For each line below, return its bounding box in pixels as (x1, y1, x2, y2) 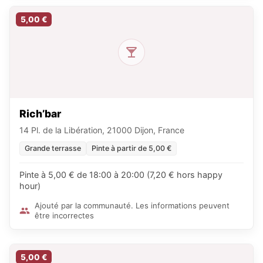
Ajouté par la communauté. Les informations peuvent (35, 200, 230, 210)
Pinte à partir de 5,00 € (92, 143, 171, 153)
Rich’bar (19, 107, 61, 120)
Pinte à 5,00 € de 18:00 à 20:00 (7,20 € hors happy (19, 169, 222, 180)
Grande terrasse (25, 143, 81, 153)
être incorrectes (35, 210, 94, 220)
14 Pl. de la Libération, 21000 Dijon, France (19, 124, 184, 135)
